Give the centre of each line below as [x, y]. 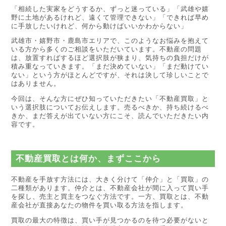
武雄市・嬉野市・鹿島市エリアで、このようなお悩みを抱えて [110, 41]
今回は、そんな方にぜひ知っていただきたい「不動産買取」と [110, 99]
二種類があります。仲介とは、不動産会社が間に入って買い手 [110, 188]
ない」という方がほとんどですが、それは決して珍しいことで [110, 75]
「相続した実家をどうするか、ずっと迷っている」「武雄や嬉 [110, 9]
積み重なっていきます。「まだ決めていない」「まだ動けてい [110, 67]
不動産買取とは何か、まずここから [88, 159]
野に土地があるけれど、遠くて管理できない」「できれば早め [110, 17]
